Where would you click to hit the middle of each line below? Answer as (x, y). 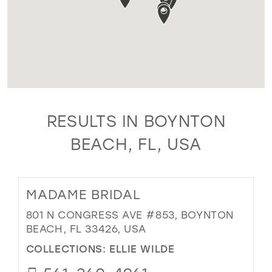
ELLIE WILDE (142, 248)
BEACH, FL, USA (136, 144)
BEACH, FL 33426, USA (86, 229)
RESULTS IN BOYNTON (136, 121)
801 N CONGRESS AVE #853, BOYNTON (130, 215)
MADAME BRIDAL (83, 195)
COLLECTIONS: (68, 248)
